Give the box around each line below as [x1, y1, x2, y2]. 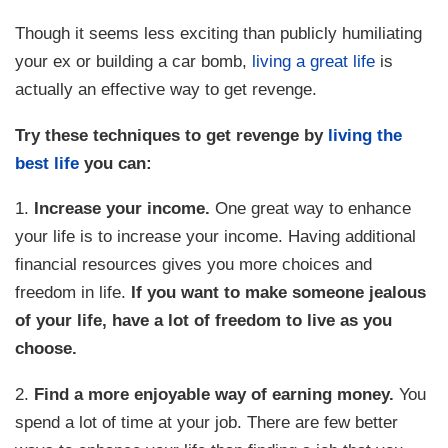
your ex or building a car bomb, [15, 51, 253, 72]
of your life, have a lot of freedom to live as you [15, 310, 393, 331]
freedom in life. [15, 282, 132, 303]
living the [328, 124, 403, 145]
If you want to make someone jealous [131, 282, 427, 303]
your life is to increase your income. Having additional [15, 226, 417, 247]
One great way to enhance [210, 198, 412, 219]
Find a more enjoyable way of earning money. [34, 383, 395, 404]
